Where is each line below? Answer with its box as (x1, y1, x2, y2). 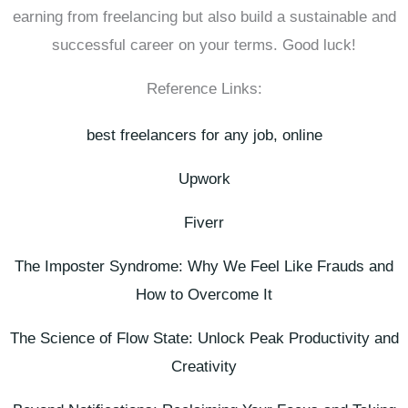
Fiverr (184, 213, 224, 231)
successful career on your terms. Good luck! (52, 36, 356, 54)
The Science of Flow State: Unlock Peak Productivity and (9, 329, 399, 347)
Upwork (178, 169, 230, 188)
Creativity (171, 357, 237, 375)
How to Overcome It (136, 285, 272, 303)
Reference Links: (146, 79, 262, 97)
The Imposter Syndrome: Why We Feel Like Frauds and (15, 257, 393, 275)
